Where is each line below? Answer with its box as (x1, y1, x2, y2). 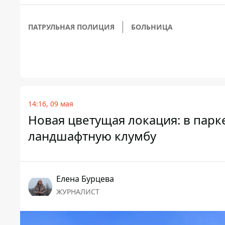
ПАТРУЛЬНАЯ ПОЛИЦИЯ (28, 22, 115, 32)
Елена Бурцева (56, 173, 114, 185)
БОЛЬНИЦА (131, 22, 173, 32)
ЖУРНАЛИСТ (56, 187, 99, 197)
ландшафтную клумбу (28, 128, 156, 145)
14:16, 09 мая (28, 99, 73, 109)
